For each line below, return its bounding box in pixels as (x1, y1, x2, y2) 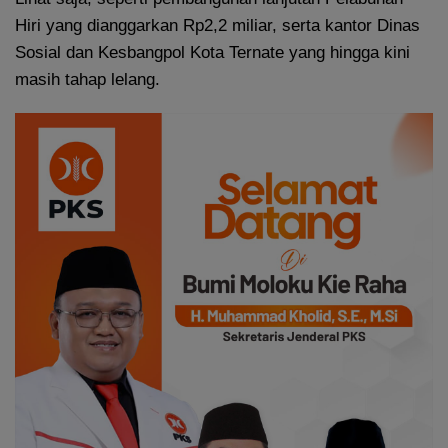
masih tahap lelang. (15, 70, 160, 90)
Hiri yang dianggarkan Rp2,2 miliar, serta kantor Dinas (15, 16, 420, 36)
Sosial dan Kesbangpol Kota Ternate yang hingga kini (15, 43, 410, 63)
